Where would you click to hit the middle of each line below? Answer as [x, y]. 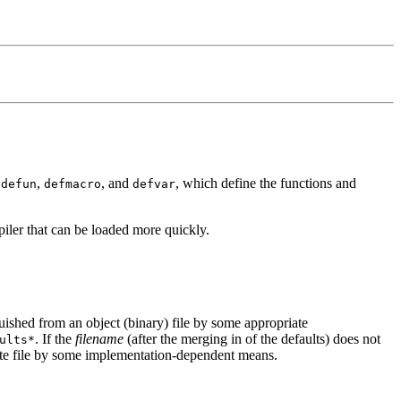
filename [99, 338]
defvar [154, 183]
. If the [55, 338]
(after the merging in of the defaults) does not [252, 338]
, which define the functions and [266, 183]
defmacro [73, 183]
